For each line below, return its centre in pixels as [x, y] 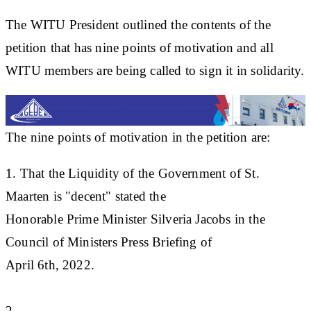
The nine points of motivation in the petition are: [138, 137]
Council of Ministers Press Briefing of [109, 242]
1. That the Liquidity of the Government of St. [133, 173]
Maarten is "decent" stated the [86, 196]
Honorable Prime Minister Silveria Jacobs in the [135, 219]
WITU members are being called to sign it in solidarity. [155, 70]
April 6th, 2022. [50, 264]
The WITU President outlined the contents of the [138, 24]
